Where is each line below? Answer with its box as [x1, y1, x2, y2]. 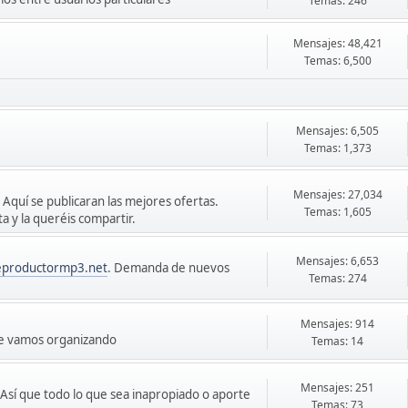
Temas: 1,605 [303, 203, 372, 219]
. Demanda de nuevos [107, 260, 229, 276]
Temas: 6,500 [303, 53, 372, 68]
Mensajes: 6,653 [296, 252, 379, 269]
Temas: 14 [311, 333, 363, 349]
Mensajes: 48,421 [292, 36, 382, 51]
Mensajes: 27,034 [292, 186, 382, 202]
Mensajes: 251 [301, 379, 374, 395]
